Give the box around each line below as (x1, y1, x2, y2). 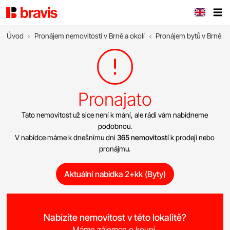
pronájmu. (99, 144, 131, 153)
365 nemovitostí (117, 133, 169, 142)
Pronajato (78, 88, 152, 110)
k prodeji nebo (169, 133, 215, 142)
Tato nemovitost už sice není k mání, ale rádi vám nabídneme (22, 110, 208, 119)
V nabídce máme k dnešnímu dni (15, 133, 118, 142)
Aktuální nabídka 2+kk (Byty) (64, 169, 166, 179)
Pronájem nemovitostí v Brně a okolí (34, 31, 145, 40)
